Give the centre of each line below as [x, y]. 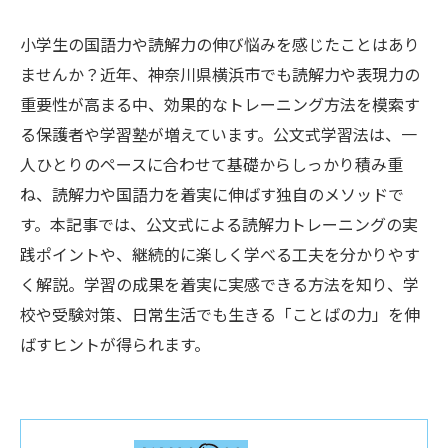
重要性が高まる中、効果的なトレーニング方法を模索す [220, 104]
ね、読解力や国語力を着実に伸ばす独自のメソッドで [212, 194]
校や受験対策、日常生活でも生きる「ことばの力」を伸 [220, 314]
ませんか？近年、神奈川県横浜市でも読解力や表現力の [220, 74]
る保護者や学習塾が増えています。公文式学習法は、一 [218, 134]
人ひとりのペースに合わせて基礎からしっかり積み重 [211, 164]
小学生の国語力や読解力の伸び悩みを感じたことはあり [220, 44]
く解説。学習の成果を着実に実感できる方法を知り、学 [219, 284]
